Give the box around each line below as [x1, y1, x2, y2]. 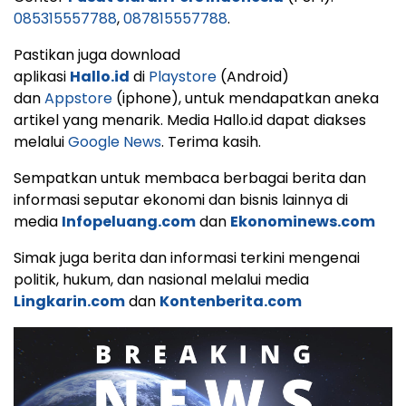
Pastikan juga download [14, 44, 180, 66]
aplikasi [14, 66, 70, 88]
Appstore [44, 88, 112, 110]
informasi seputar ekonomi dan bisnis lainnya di [14, 189, 348, 211]
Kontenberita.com [159, 291, 302, 313]
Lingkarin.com [14, 291, 125, 313]
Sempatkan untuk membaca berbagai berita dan [14, 168, 366, 189]
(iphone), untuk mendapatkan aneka [112, 88, 379, 110]
